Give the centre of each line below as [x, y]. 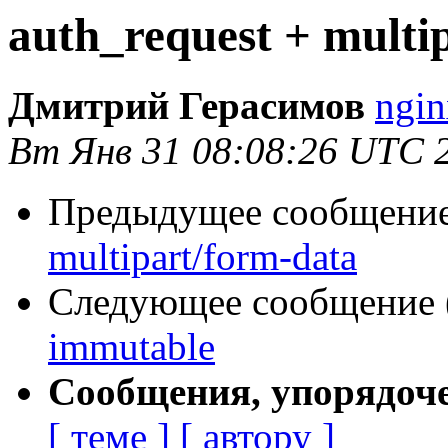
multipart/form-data [202, 257]
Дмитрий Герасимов [191, 106]
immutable [131, 347]
